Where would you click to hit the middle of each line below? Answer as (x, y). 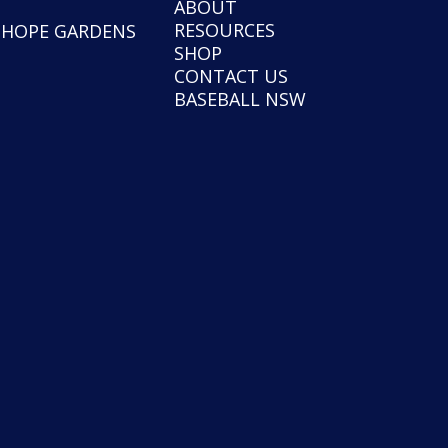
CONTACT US (230, 75)
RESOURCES (224, 29)
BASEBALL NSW (239, 98)
